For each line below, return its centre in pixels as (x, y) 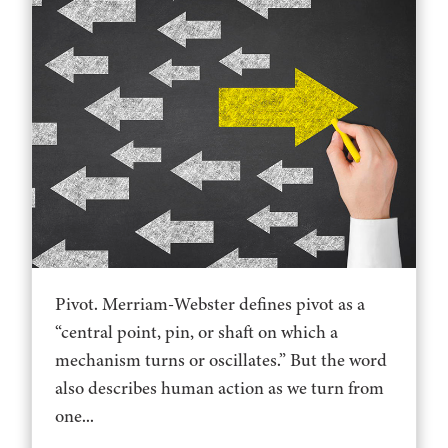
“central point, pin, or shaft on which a (197, 332)
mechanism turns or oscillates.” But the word (221, 360)
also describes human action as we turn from (220, 388)
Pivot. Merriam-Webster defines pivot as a (210, 304)
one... (75, 416)
